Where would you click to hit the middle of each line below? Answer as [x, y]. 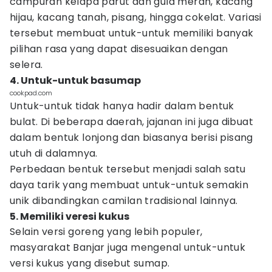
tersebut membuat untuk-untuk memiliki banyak [132, 33]
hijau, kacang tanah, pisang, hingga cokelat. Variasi [136, 17]
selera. [26, 65]
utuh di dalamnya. [54, 153]
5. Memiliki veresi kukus [70, 216]
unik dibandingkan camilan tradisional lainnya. [124, 201]
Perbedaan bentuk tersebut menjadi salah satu [128, 169]
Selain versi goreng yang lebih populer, [106, 232]
